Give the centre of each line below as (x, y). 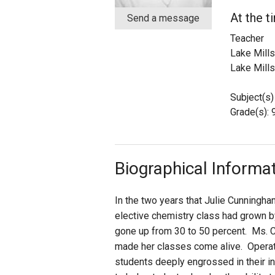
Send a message (163, 18)
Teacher (247, 39)
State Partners (224, 56)
